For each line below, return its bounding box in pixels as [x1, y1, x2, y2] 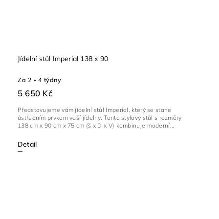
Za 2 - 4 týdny [18, 76, 61, 84]
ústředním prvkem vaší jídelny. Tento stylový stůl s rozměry [18, 114, 182, 122]
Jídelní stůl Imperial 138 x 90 [18, 54, 108, 64]
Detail [18, 140, 37, 149]
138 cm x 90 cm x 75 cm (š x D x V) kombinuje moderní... [18, 122, 175, 130]
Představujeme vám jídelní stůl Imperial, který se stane [18, 106, 172, 114]
